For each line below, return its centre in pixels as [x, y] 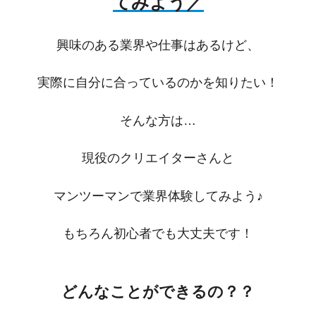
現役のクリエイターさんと [158, 158]
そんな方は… [158, 120]
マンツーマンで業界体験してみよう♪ [158, 196]
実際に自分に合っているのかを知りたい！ [158, 83]
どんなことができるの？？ [158, 292]
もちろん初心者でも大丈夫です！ [158, 234]
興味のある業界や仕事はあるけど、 [158, 45]
